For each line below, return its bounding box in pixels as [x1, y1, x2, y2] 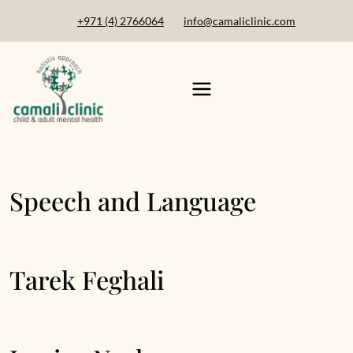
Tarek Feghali [9, 262, 165, 296]
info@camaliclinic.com [184, 14, 295, 28]
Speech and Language [9, 184, 256, 217]
